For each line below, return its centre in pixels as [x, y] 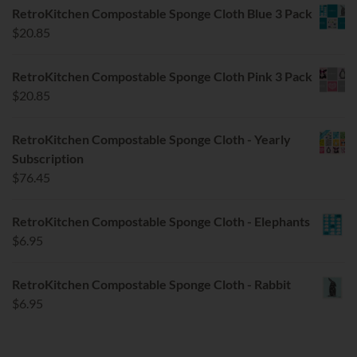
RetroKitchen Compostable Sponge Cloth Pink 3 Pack [162, 76]
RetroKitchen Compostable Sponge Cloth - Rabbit [151, 284]
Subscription [48, 158]
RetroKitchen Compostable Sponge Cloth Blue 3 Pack [162, 13]
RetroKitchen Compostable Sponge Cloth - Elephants [161, 221]
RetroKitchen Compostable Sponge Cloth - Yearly [151, 139]
